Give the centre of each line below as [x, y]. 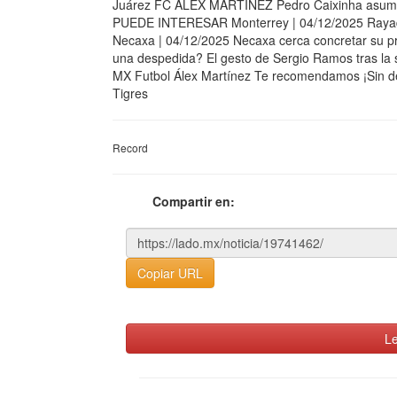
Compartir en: [194, 201]
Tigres [130, 93]
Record [130, 148]
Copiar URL [170, 273]
